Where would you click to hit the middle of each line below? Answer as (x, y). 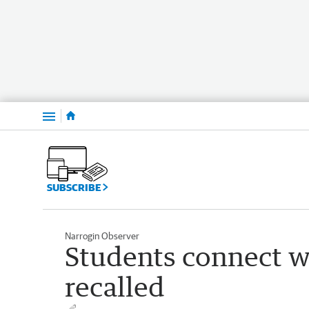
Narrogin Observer (102, 236)
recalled (115, 286)
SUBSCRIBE (75, 187)
